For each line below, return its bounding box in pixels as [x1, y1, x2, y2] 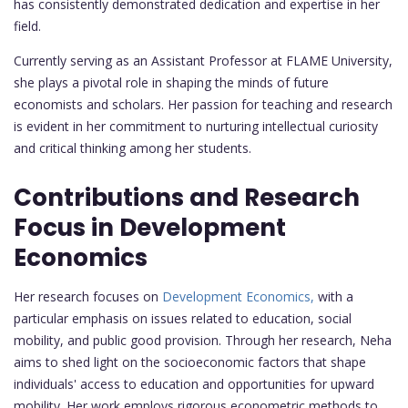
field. [14, 17, 41, 36]
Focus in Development [14, 211, 286, 245]
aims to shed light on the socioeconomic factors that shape [14, 353, 366, 372]
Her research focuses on [14, 288, 158, 306]
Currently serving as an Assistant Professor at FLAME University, [14, 52, 393, 70]
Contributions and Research [14, 181, 360, 215]
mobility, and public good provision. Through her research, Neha [14, 331, 392, 350]
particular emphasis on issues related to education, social [14, 310, 352, 328]
